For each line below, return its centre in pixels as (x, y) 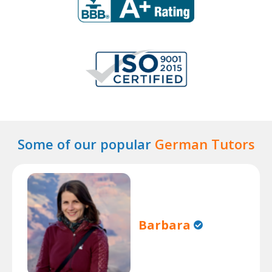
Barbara (165, 225)
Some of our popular (86, 144)
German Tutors (205, 144)
